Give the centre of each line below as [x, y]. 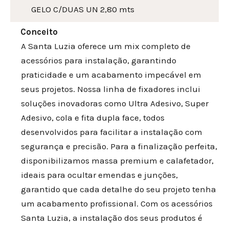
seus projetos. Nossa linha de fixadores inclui [111, 89]
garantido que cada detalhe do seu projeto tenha [119, 189]
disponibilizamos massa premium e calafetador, [117, 161]
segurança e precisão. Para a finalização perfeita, [119, 146]
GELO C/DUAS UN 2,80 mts [83, 9]
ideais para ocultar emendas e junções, [99, 175]
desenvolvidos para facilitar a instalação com [112, 132]
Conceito [39, 32]
